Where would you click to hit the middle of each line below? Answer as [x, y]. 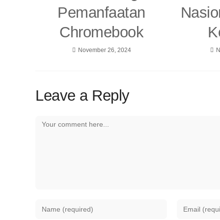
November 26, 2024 [104, 50]
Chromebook [102, 32]
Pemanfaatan [101, 13]
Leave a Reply [82, 96]
